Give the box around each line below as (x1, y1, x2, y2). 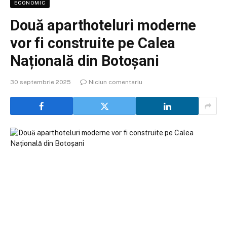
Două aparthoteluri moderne (10, 17, 197, 34)
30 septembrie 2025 (10, 79, 71, 86)
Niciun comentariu (89, 79, 142, 86)
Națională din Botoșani (10, 52, 159, 69)
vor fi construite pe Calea (10, 34, 176, 52)
